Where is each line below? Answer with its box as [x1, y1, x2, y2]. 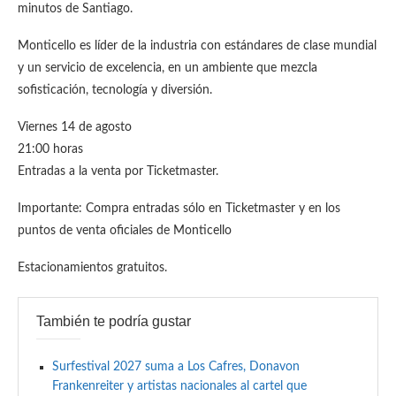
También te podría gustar [36, 314, 191, 329]
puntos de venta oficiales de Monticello [18, 225, 232, 237]
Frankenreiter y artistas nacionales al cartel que [52, 380, 307, 392]
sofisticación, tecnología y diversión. [18, 84, 212, 96]
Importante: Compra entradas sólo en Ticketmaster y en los [18, 202, 340, 215]
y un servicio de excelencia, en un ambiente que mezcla [18, 62, 317, 74]
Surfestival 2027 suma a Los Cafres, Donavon [52, 361, 300, 373]
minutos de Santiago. [18, 3, 133, 15]
